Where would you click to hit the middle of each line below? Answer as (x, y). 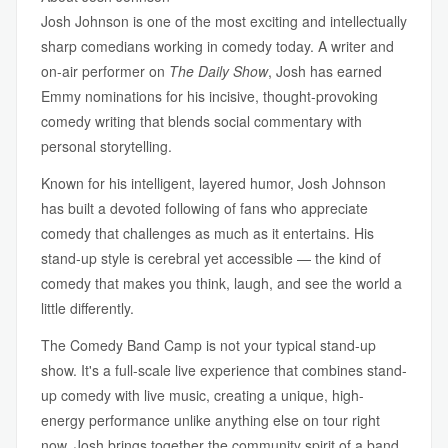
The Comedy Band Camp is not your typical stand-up (208, 345)
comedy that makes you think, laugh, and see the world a (221, 283)
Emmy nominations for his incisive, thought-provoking (209, 96)
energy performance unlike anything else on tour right (210, 420)
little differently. (87, 308)
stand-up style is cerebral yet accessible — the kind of (211, 258)
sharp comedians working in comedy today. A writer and (217, 46)
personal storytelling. (106, 146)
